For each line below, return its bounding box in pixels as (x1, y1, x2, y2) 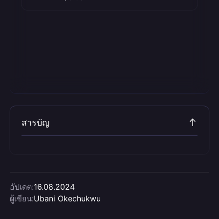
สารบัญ (22, 117, 49, 128)
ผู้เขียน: (10, 194, 34, 203)
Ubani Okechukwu (34, 194, 101, 203)
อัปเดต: (10, 182, 34, 192)
